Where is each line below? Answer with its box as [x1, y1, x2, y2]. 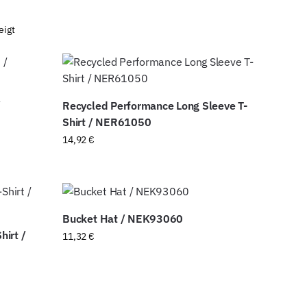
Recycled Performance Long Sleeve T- [62, 99, 247, 113]
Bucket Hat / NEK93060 [62, 212, 184, 226]
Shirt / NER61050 [62, 115, 151, 130]
